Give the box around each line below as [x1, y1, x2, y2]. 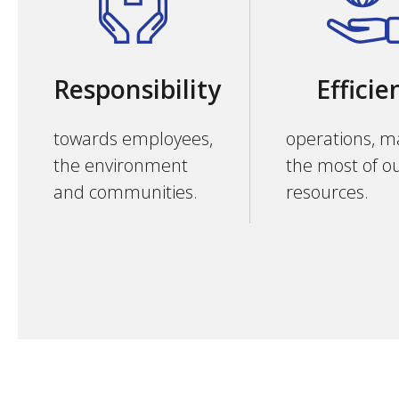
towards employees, [53, 126, 213, 151]
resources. [285, 180, 369, 204]
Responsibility [53, 72, 221, 106]
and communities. [53, 180, 198, 204]
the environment [53, 153, 188, 177]
